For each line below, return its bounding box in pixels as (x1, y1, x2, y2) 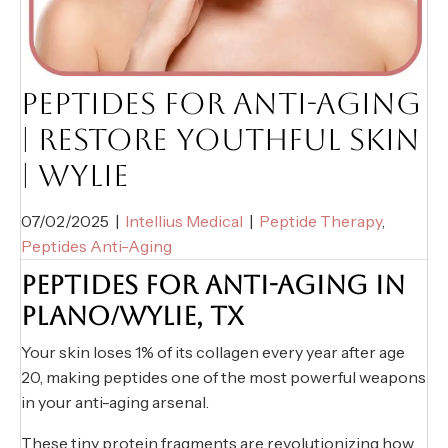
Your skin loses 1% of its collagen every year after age (21, 342, 405, 363)
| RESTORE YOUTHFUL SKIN (21, 122, 420, 158)
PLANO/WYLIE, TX (21, 301, 243, 332)
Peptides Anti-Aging (21, 236, 172, 257)
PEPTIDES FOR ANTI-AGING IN (21, 270, 405, 301)
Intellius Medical (125, 211, 243, 232)
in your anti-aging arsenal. (21, 392, 209, 413)
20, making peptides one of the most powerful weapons (21, 367, 426, 388)
